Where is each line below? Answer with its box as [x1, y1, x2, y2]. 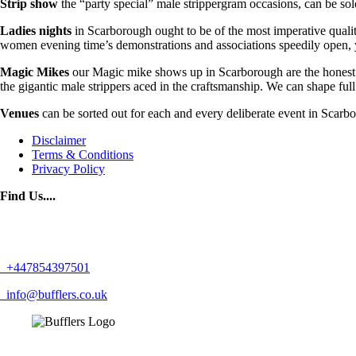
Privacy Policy [32, 161, 105, 176]
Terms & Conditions [32, 147, 133, 161]
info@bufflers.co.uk [3, 287, 107, 301]
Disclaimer [32, 133, 86, 147]
